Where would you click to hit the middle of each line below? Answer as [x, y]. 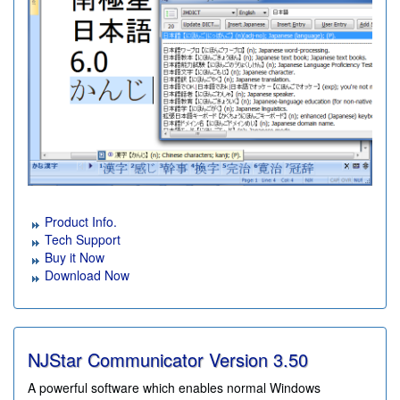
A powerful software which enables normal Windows [174, 388]
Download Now [85, 275]
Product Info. [79, 222]
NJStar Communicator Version [150, 360]
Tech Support [81, 240]
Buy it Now [73, 258]
